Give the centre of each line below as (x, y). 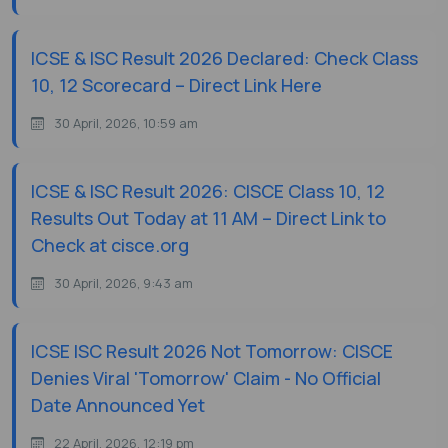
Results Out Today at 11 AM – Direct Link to (208, 218)
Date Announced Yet (118, 405)
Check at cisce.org (110, 245)
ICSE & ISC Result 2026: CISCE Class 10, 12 (208, 191)
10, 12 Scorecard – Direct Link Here (176, 85)
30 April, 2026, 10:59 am (126, 123)
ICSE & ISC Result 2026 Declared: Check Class (224, 58)
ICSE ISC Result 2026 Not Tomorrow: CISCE (212, 351)
